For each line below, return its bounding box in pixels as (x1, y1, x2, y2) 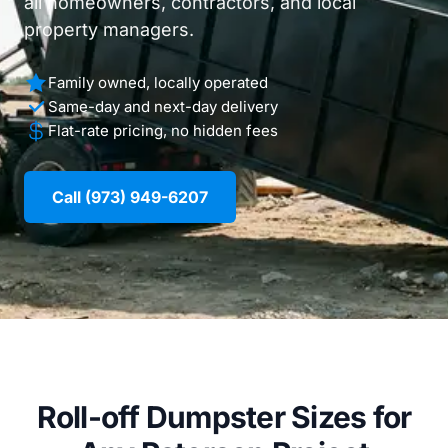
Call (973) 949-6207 (52, 187, 208, 207)
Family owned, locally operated (48, 73, 268, 92)
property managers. (24, 19, 194, 40)
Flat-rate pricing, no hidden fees (48, 121, 278, 140)
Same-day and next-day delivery (48, 97, 278, 116)
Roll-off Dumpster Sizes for (36, 399, 412, 435)
